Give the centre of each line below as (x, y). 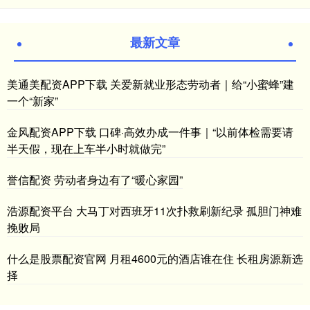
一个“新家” (33, 100)
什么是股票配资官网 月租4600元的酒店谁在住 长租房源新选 (155, 258)
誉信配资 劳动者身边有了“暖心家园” (95, 179)
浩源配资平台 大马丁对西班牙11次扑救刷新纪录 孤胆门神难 (154, 210)
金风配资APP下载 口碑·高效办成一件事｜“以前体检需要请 (150, 131)
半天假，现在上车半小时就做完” (86, 148)
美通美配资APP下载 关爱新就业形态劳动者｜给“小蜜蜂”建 (151, 84)
